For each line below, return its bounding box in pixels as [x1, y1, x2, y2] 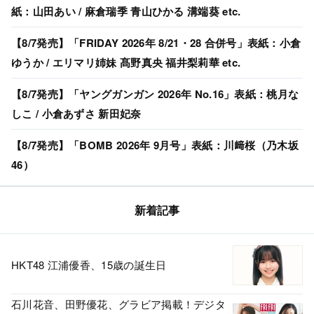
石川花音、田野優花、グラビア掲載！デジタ [11, 296, 226, 311]
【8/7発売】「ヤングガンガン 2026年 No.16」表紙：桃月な [11, 86, 299, 102]
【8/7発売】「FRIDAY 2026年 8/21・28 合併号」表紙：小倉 [11, 35, 301, 51]
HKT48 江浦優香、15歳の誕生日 [11, 257, 167, 273]
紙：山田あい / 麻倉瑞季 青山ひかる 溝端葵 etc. [11, 4, 241, 20]
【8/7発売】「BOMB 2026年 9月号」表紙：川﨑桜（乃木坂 [11, 137, 299, 153]
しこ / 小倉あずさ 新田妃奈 [11, 106, 142, 122]
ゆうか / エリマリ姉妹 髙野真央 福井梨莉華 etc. [11, 55, 241, 71]
